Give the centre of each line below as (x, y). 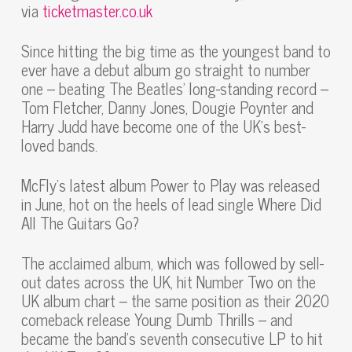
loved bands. (59, 145)
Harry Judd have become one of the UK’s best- (163, 126)
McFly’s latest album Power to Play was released (170, 185)
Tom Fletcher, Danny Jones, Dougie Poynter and (167, 107)
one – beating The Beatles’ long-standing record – (174, 88)
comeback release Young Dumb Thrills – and (156, 319)
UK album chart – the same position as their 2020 (175, 301)
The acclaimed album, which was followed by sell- (172, 263)
